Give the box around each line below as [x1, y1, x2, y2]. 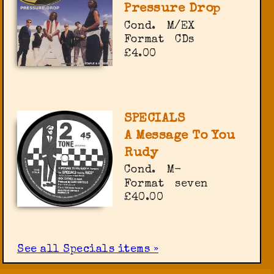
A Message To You [124, 129, 235, 143]
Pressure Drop [124, 2, 221, 15]
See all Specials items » [17, 244, 159, 256]
